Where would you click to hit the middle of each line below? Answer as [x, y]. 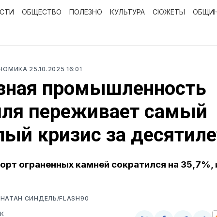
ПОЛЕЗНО [86, 12]
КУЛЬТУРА [127, 12]
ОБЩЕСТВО [42, 12]
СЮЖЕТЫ [169, 12]
